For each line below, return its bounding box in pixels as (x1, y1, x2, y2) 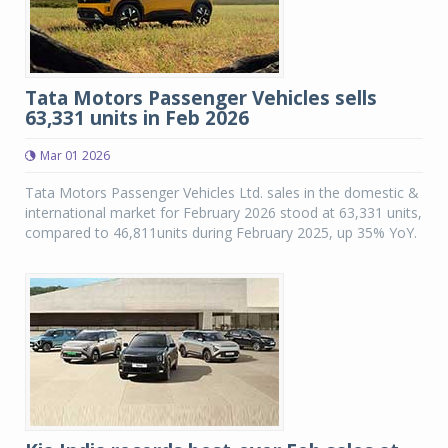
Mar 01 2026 (40, 147, 110, 164)
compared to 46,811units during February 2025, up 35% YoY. (25, 223, 417, 242)
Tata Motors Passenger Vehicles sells (25, 85, 377, 111)
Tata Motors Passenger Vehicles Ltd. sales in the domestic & (25, 183, 419, 202)
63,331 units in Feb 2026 (25, 105, 249, 131)
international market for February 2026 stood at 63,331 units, (25, 203, 422, 222)
